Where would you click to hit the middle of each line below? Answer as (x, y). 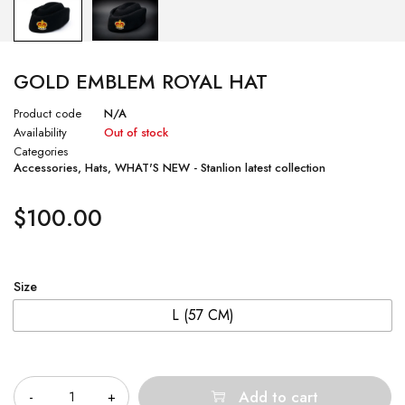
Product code (47, 114)
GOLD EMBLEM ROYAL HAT (141, 82)
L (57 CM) (202, 316)
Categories (41, 152)
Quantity (38, 363)
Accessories (46, 168)
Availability (40, 133)
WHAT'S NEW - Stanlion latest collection (220, 168)
